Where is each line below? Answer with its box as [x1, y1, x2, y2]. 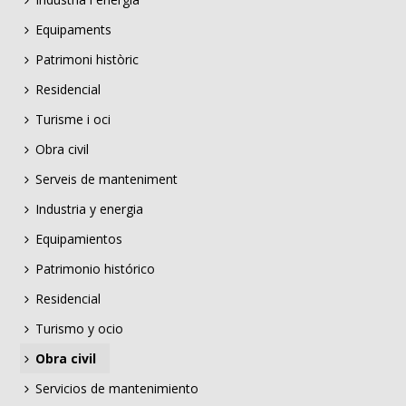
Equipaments [34, 20, 111, 38]
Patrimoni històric [34, 50, 139, 68]
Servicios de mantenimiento [34, 379, 198, 397]
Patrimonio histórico [34, 259, 155, 277]
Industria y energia [34, 199, 143, 217]
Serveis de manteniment [34, 169, 178, 188]
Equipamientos [34, 229, 122, 247]
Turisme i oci [34, 110, 111, 128]
